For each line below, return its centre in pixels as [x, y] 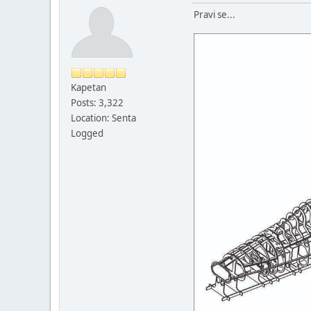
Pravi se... [215, 14]
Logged [87, 133]
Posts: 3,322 [97, 102]
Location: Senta [103, 118]
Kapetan [89, 87]
